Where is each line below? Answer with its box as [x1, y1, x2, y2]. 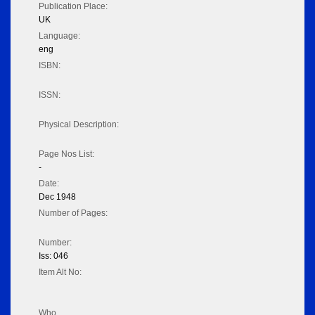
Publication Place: [39, 1, 108, 12]
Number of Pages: [39, 208, 108, 219]
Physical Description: [39, 120, 119, 130]
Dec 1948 [39, 192, 76, 202]
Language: [39, 31, 80, 41]
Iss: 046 [39, 251, 68, 262]
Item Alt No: [39, 267, 82, 278]
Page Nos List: [39, 149, 94, 160]
